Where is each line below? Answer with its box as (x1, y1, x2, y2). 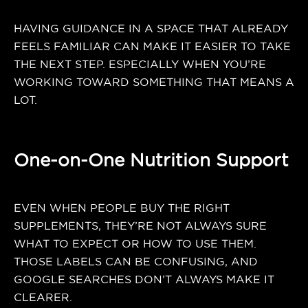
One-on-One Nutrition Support (14, 149, 289, 170)
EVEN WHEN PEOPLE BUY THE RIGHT (14, 201, 230, 214)
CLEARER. (14, 291, 72, 303)
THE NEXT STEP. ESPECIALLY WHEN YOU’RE (14, 58, 266, 70)
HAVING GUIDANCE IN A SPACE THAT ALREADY (14, 22, 288, 34)
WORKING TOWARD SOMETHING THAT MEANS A (14, 76, 294, 88)
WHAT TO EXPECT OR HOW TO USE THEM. (14, 237, 256, 250)
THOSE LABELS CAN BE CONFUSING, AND (14, 255, 258, 267)
